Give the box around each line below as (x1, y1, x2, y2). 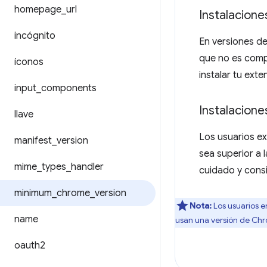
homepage (14, 4, 61, 15)
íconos (14, 56, 44, 68)
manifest (14, 135, 52, 147)
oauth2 (14, 240, 45, 252)
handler (71, 161, 104, 173)
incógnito (14, 30, 55, 42)
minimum (14, 187, 52, 199)
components (41, 82, 97, 94)
